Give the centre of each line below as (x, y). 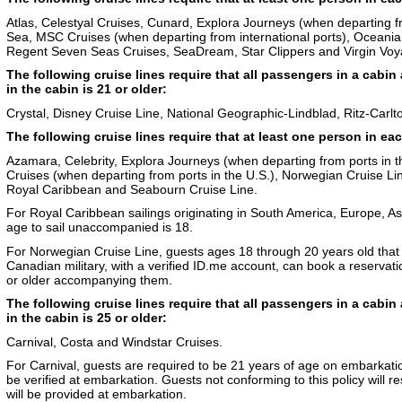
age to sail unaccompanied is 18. (100, 227)
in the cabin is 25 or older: (87, 318)
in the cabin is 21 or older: (87, 89)
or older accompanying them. (89, 280)
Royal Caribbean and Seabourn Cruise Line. (132, 189)
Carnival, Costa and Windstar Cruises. (114, 341)
